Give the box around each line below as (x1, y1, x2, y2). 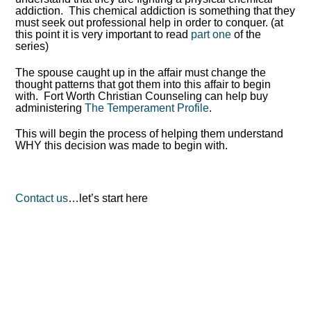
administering (15, 101, 85, 114)
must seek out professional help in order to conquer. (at (15, 16, 284, 28)
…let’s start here (68, 192, 149, 205)
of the (231, 28, 262, 40)
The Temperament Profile (85, 101, 210, 114)
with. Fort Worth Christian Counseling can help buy (15, 90, 269, 102)
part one (191, 28, 232, 40)
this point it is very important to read (15, 28, 192, 40)
